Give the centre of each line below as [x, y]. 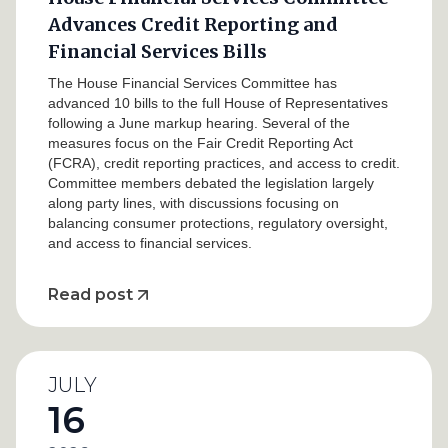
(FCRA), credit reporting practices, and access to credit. [224, 163]
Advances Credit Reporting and [193, 24]
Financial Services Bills [157, 51]
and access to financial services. [150, 243]
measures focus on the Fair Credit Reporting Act [200, 143]
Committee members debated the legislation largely [211, 183]
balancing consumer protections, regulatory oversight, [218, 223]
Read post [90, 294]
